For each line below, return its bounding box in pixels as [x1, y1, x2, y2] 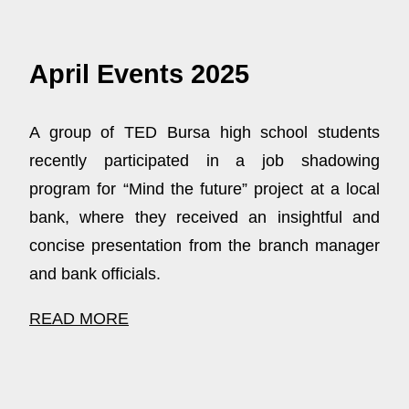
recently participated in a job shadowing [29, 151, 380, 170]
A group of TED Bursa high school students [29, 122, 380, 142]
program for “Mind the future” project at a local [29, 179, 380, 198]
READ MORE [29, 309, 129, 328]
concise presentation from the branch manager [29, 236, 380, 255]
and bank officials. [29, 264, 161, 283]
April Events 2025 [29, 58, 249, 89]
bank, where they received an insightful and [29, 207, 380, 226]
